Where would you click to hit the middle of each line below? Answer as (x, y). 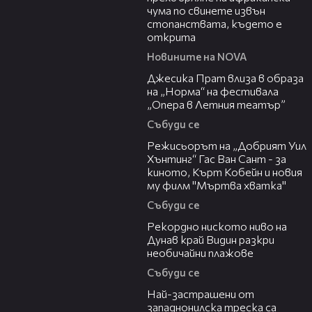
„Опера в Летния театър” (216, 104)
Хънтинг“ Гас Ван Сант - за (217, 159)
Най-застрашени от (201, 294)
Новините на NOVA (197, 57)
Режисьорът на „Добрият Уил (227, 146)
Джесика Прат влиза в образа (225, 78)
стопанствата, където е (214, 24)
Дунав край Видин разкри (211, 240)
